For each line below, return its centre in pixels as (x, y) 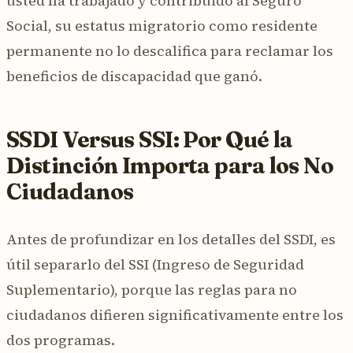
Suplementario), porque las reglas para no (152, 289)
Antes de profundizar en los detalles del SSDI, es (171, 239)
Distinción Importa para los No (170, 165)
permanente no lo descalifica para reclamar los (170, 50)
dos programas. (61, 340)
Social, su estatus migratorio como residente (162, 25)
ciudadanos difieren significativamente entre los (175, 314)
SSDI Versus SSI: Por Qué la (150, 139)
